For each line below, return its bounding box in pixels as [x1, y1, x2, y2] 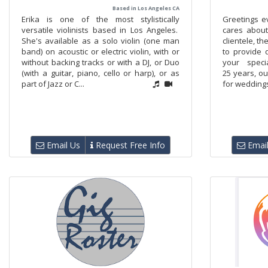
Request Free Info [93, 139, 165, 151]
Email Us [44, 139, 80, 151]
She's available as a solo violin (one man [22, 35, 179, 46]
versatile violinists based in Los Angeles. [22, 25, 179, 35]
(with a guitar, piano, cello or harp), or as [22, 68, 179, 78]
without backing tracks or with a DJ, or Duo [22, 57, 179, 68]
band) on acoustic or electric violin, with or [22, 46, 179, 57]
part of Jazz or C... [22, 78, 84, 89]
